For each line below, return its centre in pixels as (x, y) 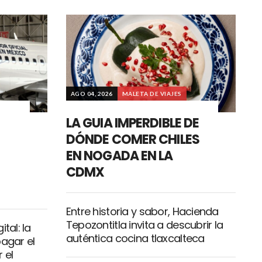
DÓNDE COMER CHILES (132, 140)
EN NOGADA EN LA (119, 156)
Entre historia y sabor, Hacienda (142, 212)
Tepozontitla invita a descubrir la (144, 225)
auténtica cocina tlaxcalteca (135, 239)
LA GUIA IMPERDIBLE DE (132, 123)
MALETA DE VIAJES (152, 94)
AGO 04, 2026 (92, 94)
